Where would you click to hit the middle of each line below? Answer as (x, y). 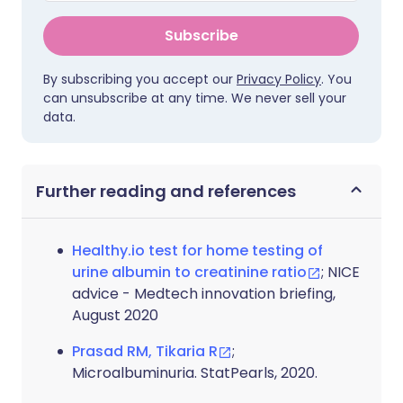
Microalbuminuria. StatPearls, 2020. (195, 373)
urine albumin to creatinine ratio (189, 272)
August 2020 (115, 315)
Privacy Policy (279, 79)
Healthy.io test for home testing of (197, 251)
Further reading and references (166, 191)
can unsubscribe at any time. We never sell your (195, 98)
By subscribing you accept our (140, 79)
